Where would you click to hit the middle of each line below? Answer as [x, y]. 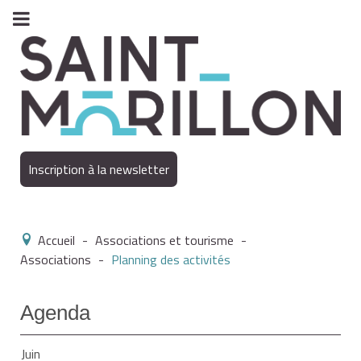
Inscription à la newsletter [99, 169]
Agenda [55, 312]
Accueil [56, 240]
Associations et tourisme [164, 240]
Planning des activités [171, 259]
